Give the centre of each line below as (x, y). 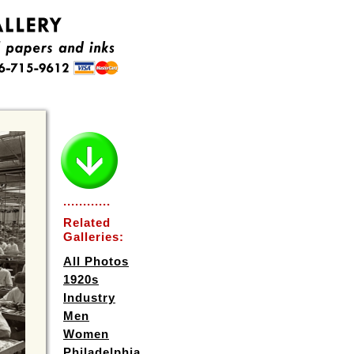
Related (87, 222)
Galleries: (94, 237)
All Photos (96, 261)
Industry (89, 298)
